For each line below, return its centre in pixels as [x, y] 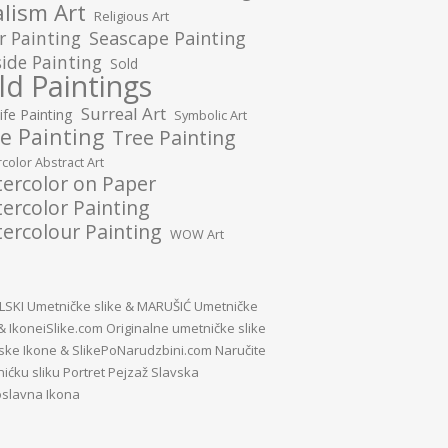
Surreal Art [123, 113]
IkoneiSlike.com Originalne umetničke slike [137, 328]
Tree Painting [174, 137]
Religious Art [131, 16]
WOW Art [197, 234]
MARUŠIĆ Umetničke [197, 306]
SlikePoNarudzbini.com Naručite [169, 350]
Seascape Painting [167, 38]
